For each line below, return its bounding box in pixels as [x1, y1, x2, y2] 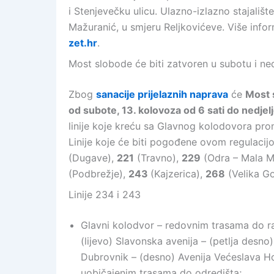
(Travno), [134, 152, 182, 164]
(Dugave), [68, 152, 117, 164]
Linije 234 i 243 [68, 188, 141, 201]
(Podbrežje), [68, 168, 128, 180]
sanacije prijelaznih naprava [96, 88, 228, 100]
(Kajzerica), [150, 168, 206, 180]
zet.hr [68, 37, 97, 49]
